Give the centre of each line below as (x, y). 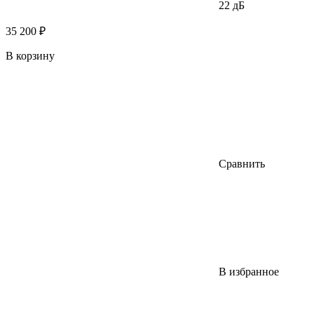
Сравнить (242, 163)
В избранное (249, 271)
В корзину (30, 55)
